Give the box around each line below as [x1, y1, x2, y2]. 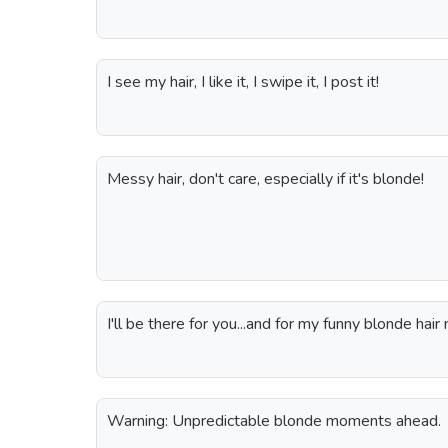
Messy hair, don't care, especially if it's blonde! [107, 168, 424, 190]
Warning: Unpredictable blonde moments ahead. [107, 410, 441, 432]
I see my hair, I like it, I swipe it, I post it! [107, 71, 379, 93]
